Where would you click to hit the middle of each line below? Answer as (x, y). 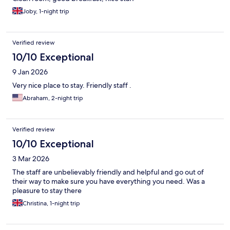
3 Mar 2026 (31, 159)
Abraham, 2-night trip (53, 98)
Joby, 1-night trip (46, 12)
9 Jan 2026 (30, 72)
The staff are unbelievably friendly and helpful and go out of (108, 172)
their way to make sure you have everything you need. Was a (109, 181)
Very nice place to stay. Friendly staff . (72, 85)
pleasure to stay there (47, 191)
